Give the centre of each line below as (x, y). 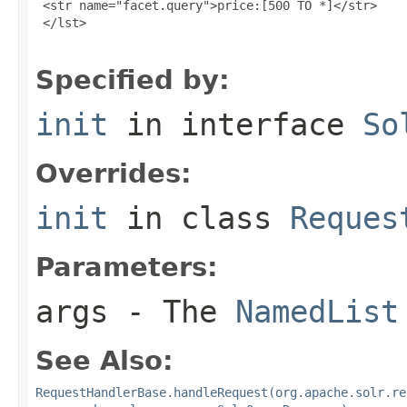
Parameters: (127, 267)
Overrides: (114, 173)
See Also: (104, 360)
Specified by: (133, 79)
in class (199, 218)
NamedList (317, 311)
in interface (235, 124)
